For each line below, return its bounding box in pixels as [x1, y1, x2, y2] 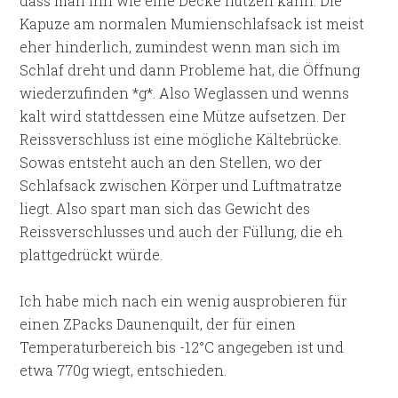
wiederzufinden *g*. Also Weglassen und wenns [20, 84, 350, 102]
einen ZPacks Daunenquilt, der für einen [20, 314, 297, 333]
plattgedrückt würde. [20, 245, 163, 264]
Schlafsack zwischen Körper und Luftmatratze [20, 176, 343, 195]
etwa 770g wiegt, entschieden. [20, 361, 227, 379]
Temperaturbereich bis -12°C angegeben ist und [20, 338, 345, 356]
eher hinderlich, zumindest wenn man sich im [20, 37, 341, 56]
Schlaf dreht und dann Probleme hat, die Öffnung [20, 60, 361, 79]
